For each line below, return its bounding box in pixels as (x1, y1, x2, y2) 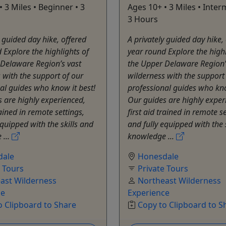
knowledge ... (128, 130, 176, 142)
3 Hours (128, 13, 158, 25)
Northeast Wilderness (138, 175, 221, 186)
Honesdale (138, 150, 179, 162)
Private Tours (138, 162, 188, 174)
